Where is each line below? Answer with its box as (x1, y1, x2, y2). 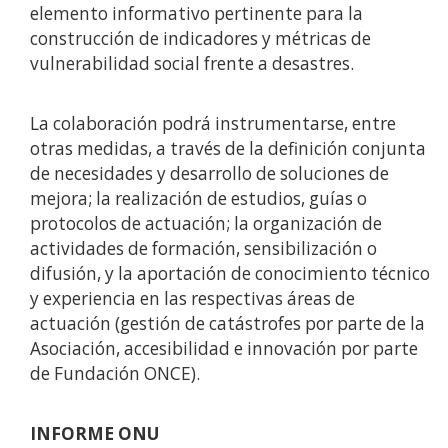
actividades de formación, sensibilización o (30, 237, 377, 261)
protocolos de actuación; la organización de (30, 212, 382, 236)
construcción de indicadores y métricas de (30, 27, 371, 51)
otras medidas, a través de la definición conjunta (30, 137, 426, 161)
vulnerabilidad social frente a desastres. (30, 52, 354, 76)
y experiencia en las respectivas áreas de (30, 287, 355, 311)
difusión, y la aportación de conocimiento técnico (30, 262, 430, 286)
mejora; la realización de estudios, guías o (30, 187, 367, 211)
